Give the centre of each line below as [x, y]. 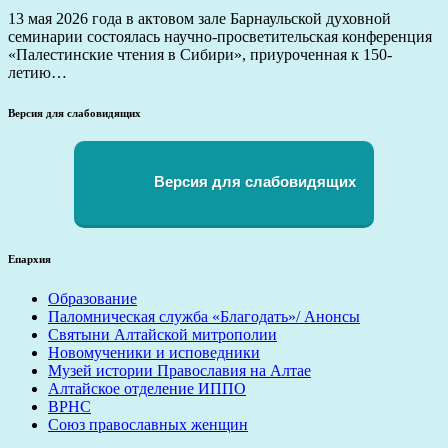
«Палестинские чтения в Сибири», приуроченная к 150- [200, 54]
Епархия [29, 258]
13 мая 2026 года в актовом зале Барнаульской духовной [199, 18]
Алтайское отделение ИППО [147, 388]
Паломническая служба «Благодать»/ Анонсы [204, 316]
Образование [92, 298]
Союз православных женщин [148, 424]
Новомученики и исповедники [154, 352]
